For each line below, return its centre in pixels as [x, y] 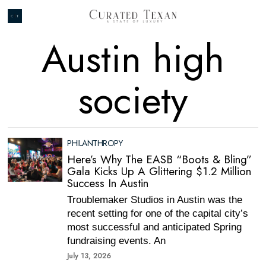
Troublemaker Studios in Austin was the [155, 200]
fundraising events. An [117, 241]
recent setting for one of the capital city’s [158, 213]
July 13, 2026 [89, 256]
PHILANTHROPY [95, 143]
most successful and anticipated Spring [155, 227]
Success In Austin [108, 183]
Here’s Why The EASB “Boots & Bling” [160, 159]
